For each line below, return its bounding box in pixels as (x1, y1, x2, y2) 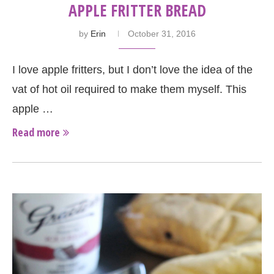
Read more (12, 124, 60, 139)
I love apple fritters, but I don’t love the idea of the (12, 63, 253, 76)
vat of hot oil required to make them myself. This (12, 83, 246, 95)
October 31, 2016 (127, 28, 196, 39)
